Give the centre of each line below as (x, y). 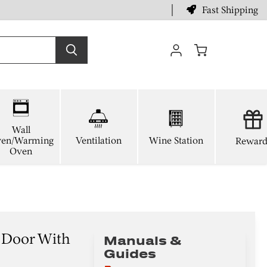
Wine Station (176, 141)
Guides (130, 254)
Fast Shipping (230, 10)
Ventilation (98, 141)
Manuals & (142, 240)
